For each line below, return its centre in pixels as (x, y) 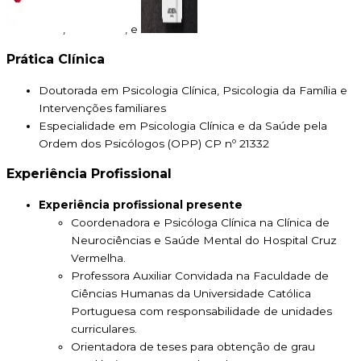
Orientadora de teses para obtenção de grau (193, 347)
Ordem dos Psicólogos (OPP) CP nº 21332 (154, 144)
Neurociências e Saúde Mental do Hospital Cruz (204, 241)
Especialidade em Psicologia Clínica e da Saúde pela (183, 126)
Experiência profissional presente (141, 205)
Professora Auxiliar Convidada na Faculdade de (200, 276)
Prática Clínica (56, 60)
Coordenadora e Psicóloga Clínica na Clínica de (200, 223)
